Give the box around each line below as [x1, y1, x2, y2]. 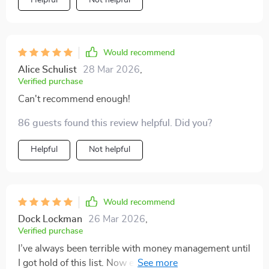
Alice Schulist [18, 65, 77, 74]
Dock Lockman [18, 214, 82, 224]
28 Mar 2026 [83, 65, 140, 74]
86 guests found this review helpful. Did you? [18, 118, 212, 128]
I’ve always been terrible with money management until [18, 244, 250, 253]
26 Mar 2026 [88, 214, 145, 224]
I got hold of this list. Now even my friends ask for [18, 258, 228, 268]
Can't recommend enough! [18, 94, 130, 104]
